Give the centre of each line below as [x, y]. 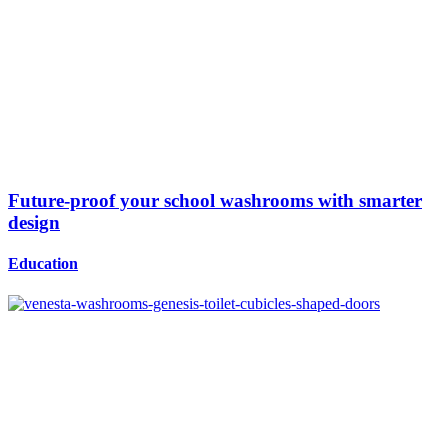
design [34, 223]
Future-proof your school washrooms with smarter [215, 201]
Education [43, 264]
